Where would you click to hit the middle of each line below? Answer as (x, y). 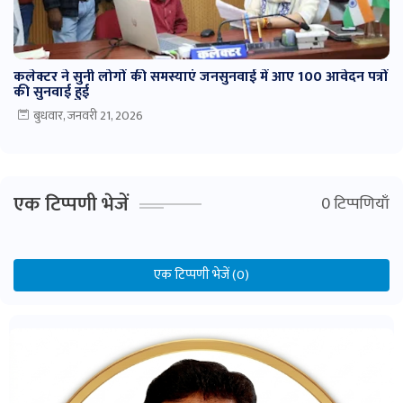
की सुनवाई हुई (51, 93)
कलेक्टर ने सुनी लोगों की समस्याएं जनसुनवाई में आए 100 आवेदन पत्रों (201, 77)
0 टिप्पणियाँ (355, 205)
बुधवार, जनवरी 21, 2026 (88, 116)
